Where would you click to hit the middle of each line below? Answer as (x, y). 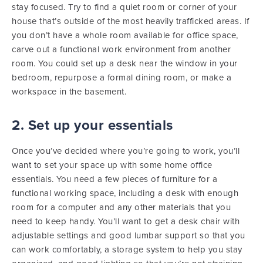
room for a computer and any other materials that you (121, 207)
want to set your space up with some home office (112, 165)
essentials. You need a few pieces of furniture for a (114, 179)
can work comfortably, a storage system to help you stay (127, 249)
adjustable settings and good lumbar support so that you (129, 235)
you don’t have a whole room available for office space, (125, 35)
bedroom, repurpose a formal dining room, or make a (122, 77)
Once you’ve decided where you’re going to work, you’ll (126, 151)
